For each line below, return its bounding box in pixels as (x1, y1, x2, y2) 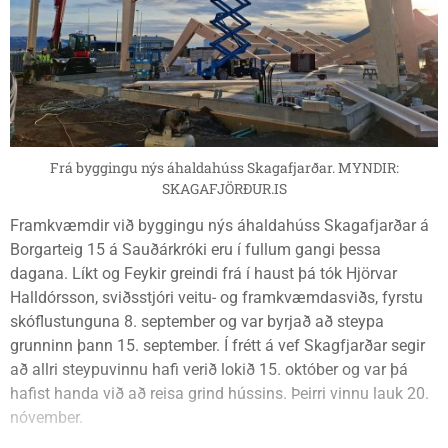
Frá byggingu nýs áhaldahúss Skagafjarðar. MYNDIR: (49, 158, 399, 178)
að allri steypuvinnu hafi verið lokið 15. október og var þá (10, 360, 408, 380)
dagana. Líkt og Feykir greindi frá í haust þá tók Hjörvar (10, 264, 397, 284)
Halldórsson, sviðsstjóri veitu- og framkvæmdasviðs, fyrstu (10, 288, 423, 308)
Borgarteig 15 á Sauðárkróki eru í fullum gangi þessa (10, 240, 381, 260)
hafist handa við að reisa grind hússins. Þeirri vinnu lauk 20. (10, 384, 429, 404)
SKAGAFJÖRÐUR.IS (161, 179, 287, 199)
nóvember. (10, 408, 83, 428)
